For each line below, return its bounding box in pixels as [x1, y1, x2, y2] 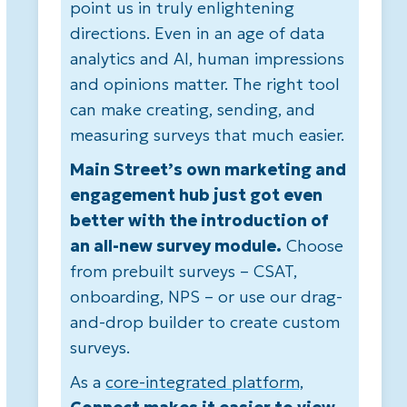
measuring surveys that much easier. [70, 124, 345, 146]
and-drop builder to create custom [70, 312, 341, 333]
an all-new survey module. [70, 235, 283, 257]
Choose [282, 235, 344, 257]
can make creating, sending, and [70, 99, 316, 121]
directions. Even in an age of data [70, 23, 325, 45]
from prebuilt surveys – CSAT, [70, 261, 298, 283]
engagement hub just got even [70, 184, 323, 206]
